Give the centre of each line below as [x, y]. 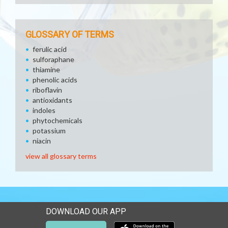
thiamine [46, 69]
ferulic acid [50, 49]
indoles [44, 110]
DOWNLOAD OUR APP [86, 211]
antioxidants [52, 100]
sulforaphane [53, 59]
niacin [42, 141]
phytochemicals [58, 120]
